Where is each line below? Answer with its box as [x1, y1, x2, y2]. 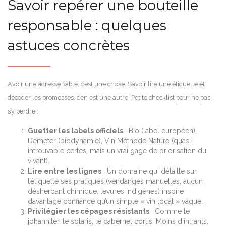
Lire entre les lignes [28, 166, 101, 175]
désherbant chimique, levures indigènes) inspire [28, 187, 184, 195]
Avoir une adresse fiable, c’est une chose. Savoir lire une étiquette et [8, 80, 205, 88]
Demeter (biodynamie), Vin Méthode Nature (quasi [28, 136, 191, 145]
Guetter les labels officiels [28, 126, 123, 135]
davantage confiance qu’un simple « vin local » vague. [28, 197, 203, 205]
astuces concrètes [8, 37, 130, 54]
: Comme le [149, 207, 190, 215]
